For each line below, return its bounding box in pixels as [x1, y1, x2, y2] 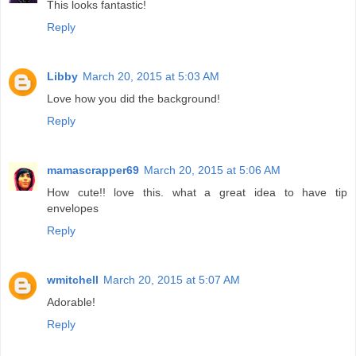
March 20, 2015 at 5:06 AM [144, 163, 281, 176]
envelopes [47, 201, 99, 215]
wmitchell [47, 273, 99, 286]
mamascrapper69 [47, 163, 139, 176]
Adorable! [47, 295, 95, 308]
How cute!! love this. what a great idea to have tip [47, 185, 347, 199]
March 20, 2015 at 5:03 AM [83, 69, 219, 83]
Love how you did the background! [47, 91, 220, 105]
